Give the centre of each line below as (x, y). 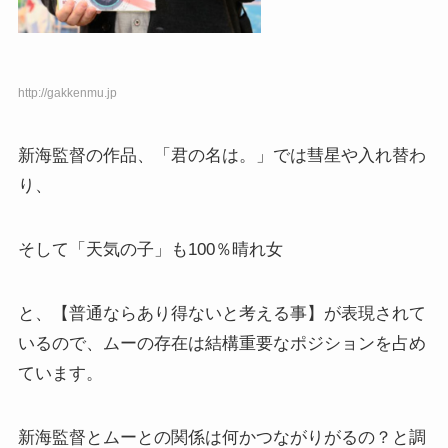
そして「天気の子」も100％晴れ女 (150, 249)
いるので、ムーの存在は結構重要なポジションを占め (221, 344)
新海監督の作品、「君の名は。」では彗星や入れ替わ (221, 155)
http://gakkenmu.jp (67, 92)
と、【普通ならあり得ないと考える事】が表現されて (221, 314)
